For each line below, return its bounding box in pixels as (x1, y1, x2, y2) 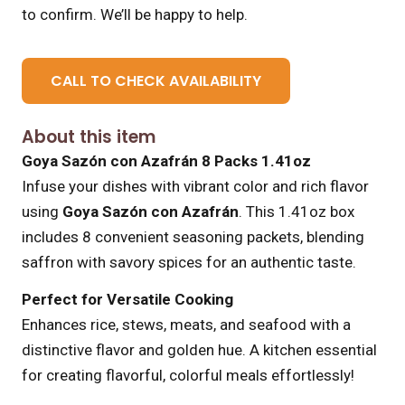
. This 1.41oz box (239, 202, 354, 221)
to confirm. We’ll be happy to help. (22, 5, 248, 24)
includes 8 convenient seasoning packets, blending (22, 227, 364, 246)
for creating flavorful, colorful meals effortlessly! (22, 365, 354, 384)
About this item (22, 124, 155, 149)
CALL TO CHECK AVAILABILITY (51, 71, 261, 91)
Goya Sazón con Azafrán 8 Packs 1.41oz (22, 151, 311, 170)
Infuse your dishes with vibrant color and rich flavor (22, 176, 369, 195)
